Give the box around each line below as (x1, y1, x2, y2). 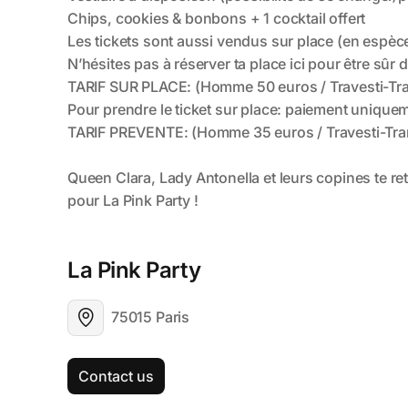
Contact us (78, 366, 154, 385)
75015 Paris (111, 308, 190, 327)
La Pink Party (67, 256, 206, 283)
